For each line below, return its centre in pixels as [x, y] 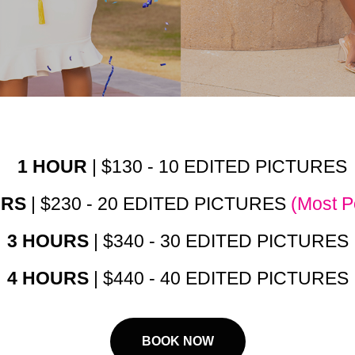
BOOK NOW [177, 342]
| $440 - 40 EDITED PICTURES [218, 279]
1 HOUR [48, 167]
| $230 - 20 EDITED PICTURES [158, 204]
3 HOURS [48, 241]
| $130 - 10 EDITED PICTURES [217, 167]
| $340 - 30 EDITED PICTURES [218, 241]
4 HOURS [48, 279]
